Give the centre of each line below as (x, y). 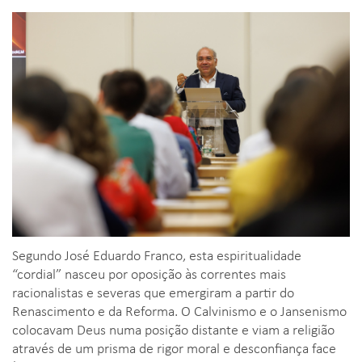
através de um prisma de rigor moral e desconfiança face (174, 348)
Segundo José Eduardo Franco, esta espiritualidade (157, 255)
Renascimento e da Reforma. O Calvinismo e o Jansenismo (179, 311)
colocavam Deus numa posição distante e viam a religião (173, 329)
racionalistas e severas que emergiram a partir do (153, 292)
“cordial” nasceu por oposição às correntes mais (149, 274)
